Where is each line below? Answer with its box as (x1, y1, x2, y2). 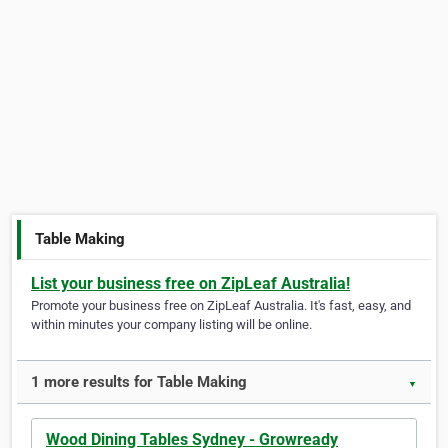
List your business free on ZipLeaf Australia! (31, 274, 350, 294)
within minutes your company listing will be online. (31, 317, 312, 333)
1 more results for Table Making (31, 373, 247, 392)
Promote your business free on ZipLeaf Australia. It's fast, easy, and (31, 298, 411, 314)
